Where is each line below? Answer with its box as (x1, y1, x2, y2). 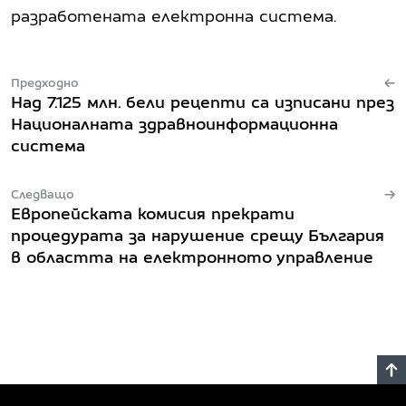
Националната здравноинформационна (11, 113, 338, 133)
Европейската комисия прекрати (11, 203, 295, 223)
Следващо (11, 186, 74, 201)
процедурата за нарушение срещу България (11, 225, 384, 245)
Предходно (11, 74, 79, 90)
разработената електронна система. (11, 5, 336, 25)
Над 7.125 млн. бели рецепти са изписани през (11, 92, 394, 111)
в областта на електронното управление (11, 246, 373, 266)
